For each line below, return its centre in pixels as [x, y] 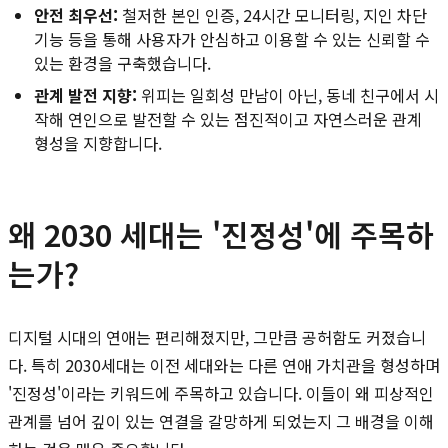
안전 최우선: [76, 14]
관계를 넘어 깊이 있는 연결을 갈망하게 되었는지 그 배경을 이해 [221, 420]
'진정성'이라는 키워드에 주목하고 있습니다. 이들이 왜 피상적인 [221, 392]
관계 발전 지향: [85, 94]
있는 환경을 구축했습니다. [122, 62]
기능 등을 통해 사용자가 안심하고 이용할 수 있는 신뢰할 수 [232, 38]
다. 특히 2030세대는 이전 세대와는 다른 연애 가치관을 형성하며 [224, 364]
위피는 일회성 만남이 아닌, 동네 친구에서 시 [288, 94]
